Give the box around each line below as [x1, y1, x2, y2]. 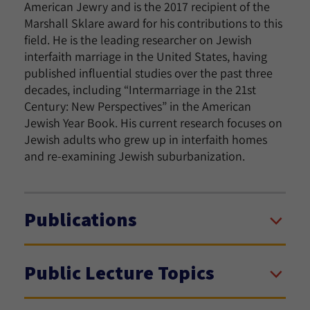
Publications [24, 206, 137, 232]
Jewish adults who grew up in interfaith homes [24, 131, 267, 147]
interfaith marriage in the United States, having [24, 48, 267, 64]
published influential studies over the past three [24, 65, 273, 81]
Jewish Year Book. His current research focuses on [24, 115, 282, 131]
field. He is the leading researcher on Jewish [24, 32, 252, 48]
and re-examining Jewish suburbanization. [24, 148, 245, 164]
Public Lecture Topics [24, 259, 215, 285]
